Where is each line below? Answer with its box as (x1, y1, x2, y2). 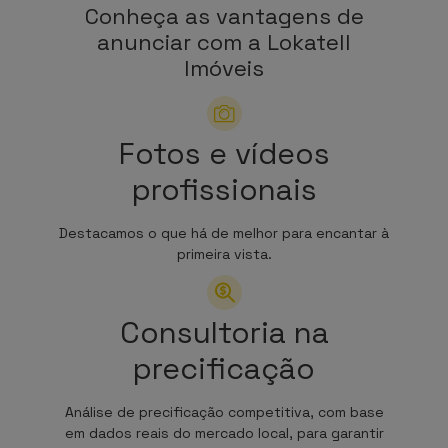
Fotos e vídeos (118, 133, 330, 173)
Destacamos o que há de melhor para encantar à (59, 223, 389, 242)
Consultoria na (119, 312, 329, 352)
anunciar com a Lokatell (97, 27, 351, 56)
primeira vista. (176, 244, 272, 263)
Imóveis (184, 53, 264, 82)
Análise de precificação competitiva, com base (64, 402, 384, 421)
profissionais (131, 169, 317, 209)
